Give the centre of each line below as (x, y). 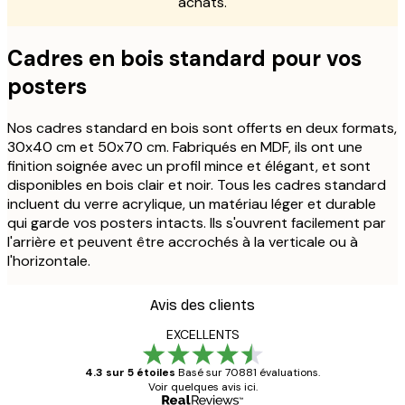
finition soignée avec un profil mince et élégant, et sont (189, 166)
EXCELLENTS (202, 335)
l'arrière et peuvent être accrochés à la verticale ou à (183, 242)
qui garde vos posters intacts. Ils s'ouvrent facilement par (197, 223)
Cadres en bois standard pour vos (184, 59)
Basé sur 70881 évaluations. (249, 373)
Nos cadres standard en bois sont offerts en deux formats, (202, 128)
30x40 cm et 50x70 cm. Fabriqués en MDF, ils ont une (185, 147)
